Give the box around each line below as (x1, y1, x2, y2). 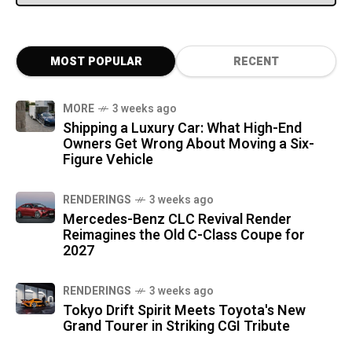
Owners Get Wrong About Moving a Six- (63, 133, 314, 155)
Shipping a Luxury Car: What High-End (63, 117, 302, 139)
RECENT (233, 53, 279, 70)
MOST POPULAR (49, 53, 142, 70)
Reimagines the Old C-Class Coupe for (63, 224, 305, 246)
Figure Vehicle (63, 148, 153, 170)
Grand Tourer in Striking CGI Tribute (63, 315, 290, 337)
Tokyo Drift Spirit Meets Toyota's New (63, 299, 306, 321)
